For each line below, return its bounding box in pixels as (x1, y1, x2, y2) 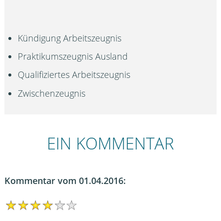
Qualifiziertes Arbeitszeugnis (18, 69, 131, 81)
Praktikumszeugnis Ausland (18, 50, 128, 63)
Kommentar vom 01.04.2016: (4, 174, 126, 186)
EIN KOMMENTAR (47, 132, 174, 155)
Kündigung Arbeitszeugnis (18, 32, 122, 44)
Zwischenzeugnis (18, 87, 86, 99)
